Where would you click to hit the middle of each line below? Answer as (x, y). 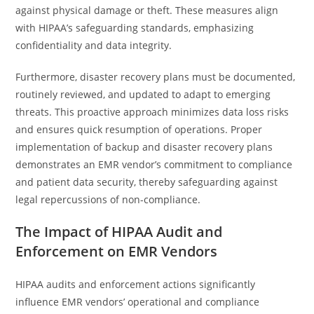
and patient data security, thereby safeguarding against (147, 182)
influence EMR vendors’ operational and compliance (138, 302)
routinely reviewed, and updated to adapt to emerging (143, 94)
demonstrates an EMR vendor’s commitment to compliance (154, 164)
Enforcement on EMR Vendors (117, 251)
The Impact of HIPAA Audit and (119, 232)
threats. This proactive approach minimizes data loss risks (152, 112)
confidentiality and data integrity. (94, 45)
